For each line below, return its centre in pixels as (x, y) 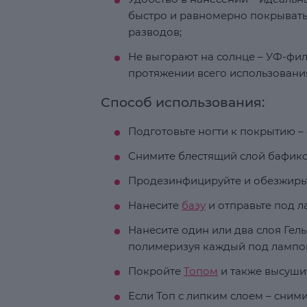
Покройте (156, 271)
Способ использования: (183, 102)
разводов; (155, 32)
